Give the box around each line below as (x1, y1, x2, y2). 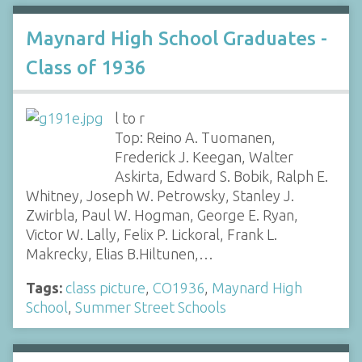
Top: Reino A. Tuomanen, (114, 129, 276, 146)
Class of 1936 (26, 57, 146, 79)
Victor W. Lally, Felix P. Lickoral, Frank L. (26, 226, 277, 243)
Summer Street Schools (75, 299, 226, 316)
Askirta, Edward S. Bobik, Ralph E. (114, 168, 328, 185)
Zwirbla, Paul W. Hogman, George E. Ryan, (26, 207, 298, 224)
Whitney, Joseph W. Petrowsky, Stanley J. (26, 187, 294, 204)
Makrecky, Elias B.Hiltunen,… (26, 246, 213, 263)
